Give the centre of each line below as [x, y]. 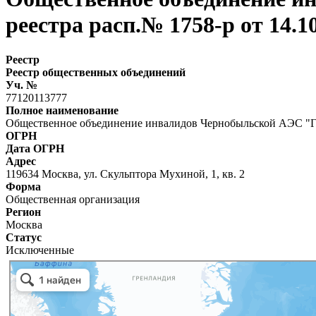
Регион [23, 212]
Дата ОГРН [35, 148]
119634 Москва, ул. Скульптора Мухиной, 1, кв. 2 [125, 174]
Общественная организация [73, 199]
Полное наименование [62, 110]
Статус [24, 237]
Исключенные [40, 250]
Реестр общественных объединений [96, 72]
